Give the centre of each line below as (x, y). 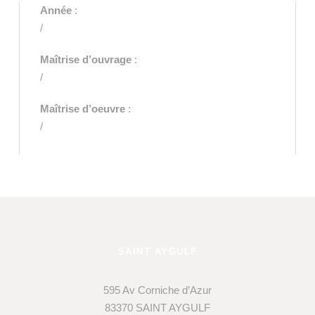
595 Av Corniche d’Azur (158, 290)
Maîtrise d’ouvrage (86, 59)
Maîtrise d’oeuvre (83, 109)
